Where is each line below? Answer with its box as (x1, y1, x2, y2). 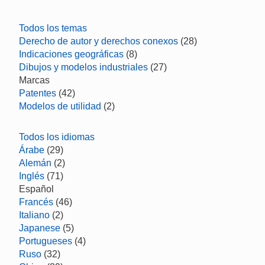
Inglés (19, 171, 44, 181)
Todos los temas (19, 23, 87, 33)
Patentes (19, 88, 56, 98)
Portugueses (19, 236, 72, 246)
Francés (19, 197, 53, 207)
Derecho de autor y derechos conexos (19, 36, 178, 46)
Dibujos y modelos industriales (19, 62, 148, 72)
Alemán (19, 158, 51, 168)
